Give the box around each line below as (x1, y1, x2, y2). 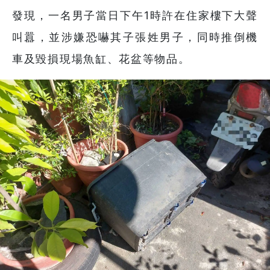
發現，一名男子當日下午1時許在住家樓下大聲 (12, 9, 258, 22)
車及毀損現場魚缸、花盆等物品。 (12, 52, 190, 66)
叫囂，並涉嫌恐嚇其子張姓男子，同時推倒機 (12, 31, 258, 44)
